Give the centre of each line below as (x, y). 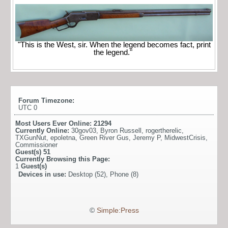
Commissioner (36, 145)
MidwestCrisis (185, 137)
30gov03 (84, 130)
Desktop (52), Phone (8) (103, 174)
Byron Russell (121, 130)
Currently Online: (43, 130)
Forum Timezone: (46, 100)
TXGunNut (31, 137)
